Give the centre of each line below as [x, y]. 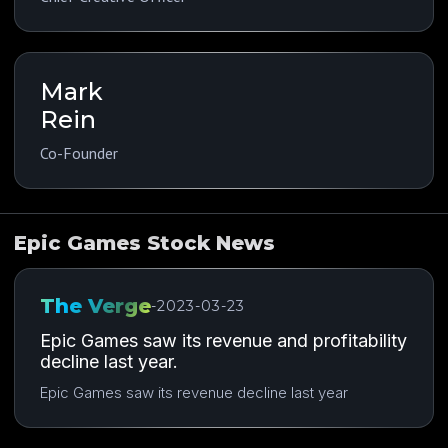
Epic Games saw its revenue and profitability [223, 340]
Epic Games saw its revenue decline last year [194, 392]
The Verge [95, 305]
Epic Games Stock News [144, 242]
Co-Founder [79, 152]
